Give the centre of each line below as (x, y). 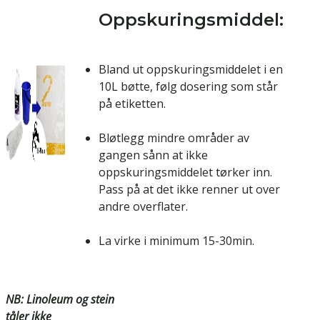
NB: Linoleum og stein (60, 300)
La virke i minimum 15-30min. (176, 241)
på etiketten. (132, 104)
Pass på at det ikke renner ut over (189, 190)
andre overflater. (143, 207)
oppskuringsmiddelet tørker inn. (185, 172)
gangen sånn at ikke (153, 155)
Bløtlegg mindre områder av (174, 138)
